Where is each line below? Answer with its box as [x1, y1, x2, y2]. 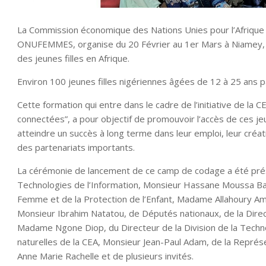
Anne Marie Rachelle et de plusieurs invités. [17, 249, 194, 262]
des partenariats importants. [17, 141, 135, 153]
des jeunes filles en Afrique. [17, 52, 129, 64]
